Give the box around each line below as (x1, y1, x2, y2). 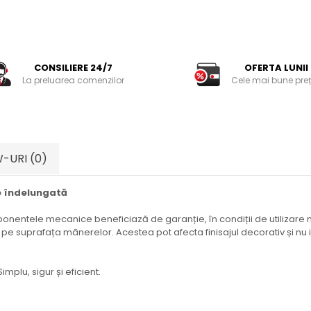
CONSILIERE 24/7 (33, 60, 112, 74)
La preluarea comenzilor (22, 74, 124, 86)
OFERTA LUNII (244, 60, 308, 74)
